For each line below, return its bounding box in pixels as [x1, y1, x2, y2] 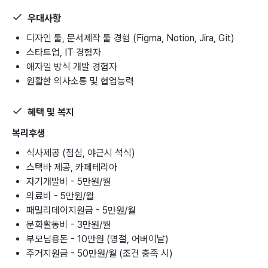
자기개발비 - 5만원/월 [26, 175, 111, 187]
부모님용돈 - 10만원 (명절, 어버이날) [26, 233, 169, 245]
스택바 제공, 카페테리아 [26, 161, 117, 173]
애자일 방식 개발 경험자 [26, 60, 117, 72]
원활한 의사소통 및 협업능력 [26, 75, 134, 87]
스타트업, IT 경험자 [26, 46, 101, 58]
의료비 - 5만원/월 [26, 190, 94, 202]
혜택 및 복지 [28, 106, 74, 118]
